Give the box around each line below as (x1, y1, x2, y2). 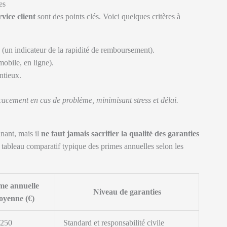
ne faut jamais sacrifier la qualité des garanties (41, 129, 199, 138)
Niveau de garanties (93, 187, 161, 196)
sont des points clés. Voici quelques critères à (35, 12, 180, 21)
